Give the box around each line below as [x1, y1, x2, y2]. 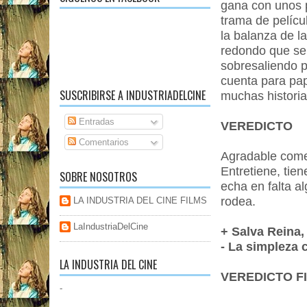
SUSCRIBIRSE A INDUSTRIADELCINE [60, 87, 206, 104]
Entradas [75, 116, 114, 127]
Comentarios [75, 136, 129, 147]
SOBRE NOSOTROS [60, 169, 137, 186]
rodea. [221, 195, 256, 208]
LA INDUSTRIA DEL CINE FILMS [73, 195, 207, 206]
